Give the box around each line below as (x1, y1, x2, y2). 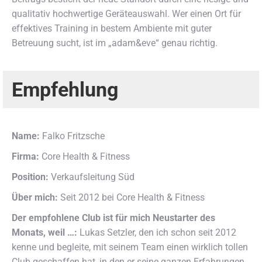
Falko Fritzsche (40, 130, 105, 142)
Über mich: (12, 191, 58, 203)
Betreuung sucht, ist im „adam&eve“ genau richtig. (12, 37, 218, 49)
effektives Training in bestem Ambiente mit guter (12, 22, 212, 34)
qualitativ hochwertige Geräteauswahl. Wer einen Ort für (12, 8, 241, 19)
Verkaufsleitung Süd (49, 171, 135, 182)
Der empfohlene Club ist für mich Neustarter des (12, 212, 215, 223)
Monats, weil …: (12, 226, 77, 238)
